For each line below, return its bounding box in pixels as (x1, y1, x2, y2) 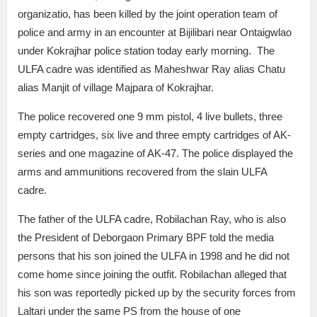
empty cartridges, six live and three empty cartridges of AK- (18, 129, 291, 142)
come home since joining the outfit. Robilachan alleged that (18, 268, 287, 281)
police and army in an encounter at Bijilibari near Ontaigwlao (18, 26, 292, 39)
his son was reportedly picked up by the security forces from (18, 287, 296, 299)
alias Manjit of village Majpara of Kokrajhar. (18, 81, 217, 94)
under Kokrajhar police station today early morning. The (18, 45, 275, 57)
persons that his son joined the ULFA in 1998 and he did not (18, 250, 289, 263)
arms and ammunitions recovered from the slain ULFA (18, 166, 267, 178)
